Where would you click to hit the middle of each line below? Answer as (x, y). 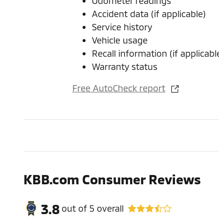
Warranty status (125, 66)
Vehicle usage (120, 40)
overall (109, 208)
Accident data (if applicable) (149, 13)
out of (76, 208)
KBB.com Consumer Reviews (112, 179)
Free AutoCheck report (119, 88)
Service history (122, 27)
